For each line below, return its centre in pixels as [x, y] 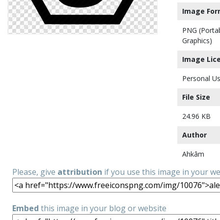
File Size [196, 97]
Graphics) [197, 41]
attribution [80, 172]
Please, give [35, 172]
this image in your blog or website [103, 208]
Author [194, 135]
